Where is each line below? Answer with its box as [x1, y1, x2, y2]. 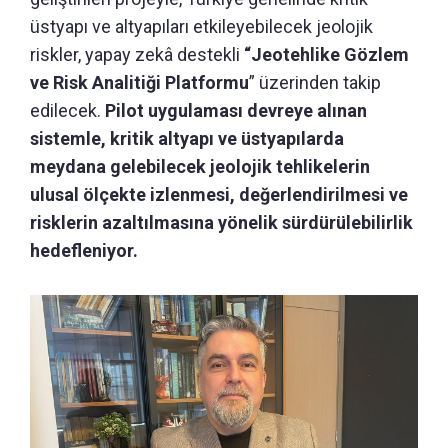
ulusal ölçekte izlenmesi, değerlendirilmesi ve [30, 183, 408, 205]
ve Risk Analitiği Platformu [30, 71, 249, 93]
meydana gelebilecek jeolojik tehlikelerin [30, 155, 370, 177]
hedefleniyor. [30, 239, 138, 261]
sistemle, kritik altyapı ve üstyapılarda [30, 127, 344, 149]
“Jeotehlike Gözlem [244, 43, 409, 65]
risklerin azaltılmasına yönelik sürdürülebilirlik [30, 211, 413, 233]
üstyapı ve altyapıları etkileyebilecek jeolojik [30, 15, 373, 37]
